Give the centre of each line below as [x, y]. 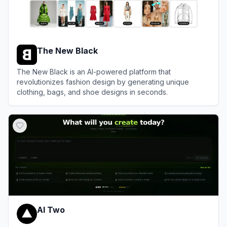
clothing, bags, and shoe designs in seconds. [92, 92]
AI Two [51, 210]
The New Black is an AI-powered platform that [94, 72]
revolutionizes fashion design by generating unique [103, 82]
